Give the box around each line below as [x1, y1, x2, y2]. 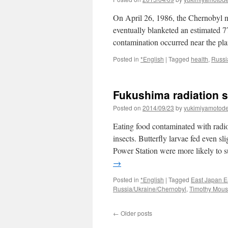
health [191, 54, 208, 63]
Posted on [113, 103, 141, 112]
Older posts [119, 209, 152, 217]
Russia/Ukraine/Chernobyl [113, 184, 186, 193]
